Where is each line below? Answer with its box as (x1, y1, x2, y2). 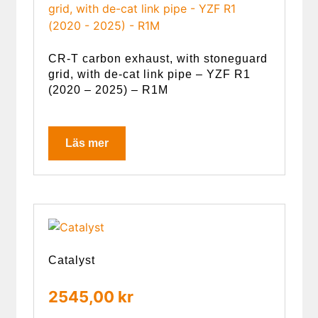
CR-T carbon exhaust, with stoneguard (48, 52, 268, 65)
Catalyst (48, 253, 95, 266)
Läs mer (65, 136, 109, 149)
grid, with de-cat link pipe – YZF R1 (48, 67, 251, 80)
